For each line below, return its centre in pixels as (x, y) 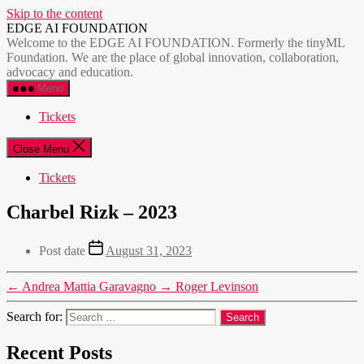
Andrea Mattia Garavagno (89, 286)
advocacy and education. (70, 72)
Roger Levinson (217, 286)
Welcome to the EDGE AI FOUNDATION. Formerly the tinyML (175, 43)
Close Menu (41, 149)
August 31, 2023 (149, 250)
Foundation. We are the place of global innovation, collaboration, (173, 57)
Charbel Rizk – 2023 (92, 212)
